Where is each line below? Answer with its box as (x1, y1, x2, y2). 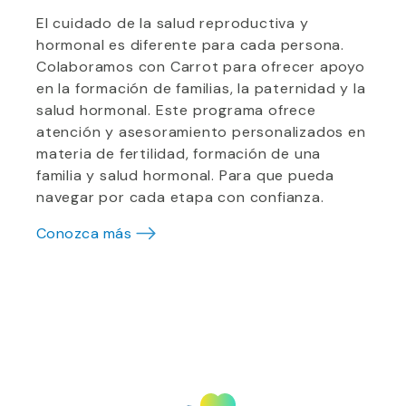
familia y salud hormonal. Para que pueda (36, 166, 334, 185)
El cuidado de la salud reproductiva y (36, 14, 309, 33)
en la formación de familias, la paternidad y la (36, 79, 366, 98)
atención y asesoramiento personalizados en (36, 122, 366, 141)
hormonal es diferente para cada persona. (36, 35, 344, 54)
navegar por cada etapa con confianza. (36, 188, 324, 207)
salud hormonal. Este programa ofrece (36, 101, 316, 120)
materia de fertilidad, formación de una (36, 144, 322, 163)
